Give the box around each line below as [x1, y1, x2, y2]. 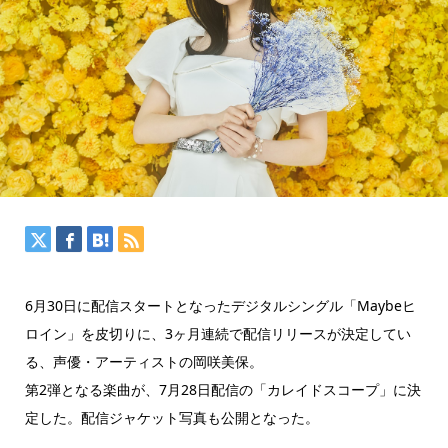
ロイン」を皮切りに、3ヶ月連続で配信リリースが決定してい [24, 323, 411, 343]
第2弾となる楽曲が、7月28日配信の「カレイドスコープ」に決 [24, 379, 421, 399]
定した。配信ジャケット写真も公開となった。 [24, 407, 319, 427]
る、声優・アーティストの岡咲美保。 [24, 351, 263, 371]
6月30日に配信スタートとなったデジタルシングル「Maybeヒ [24, 295, 416, 315]
